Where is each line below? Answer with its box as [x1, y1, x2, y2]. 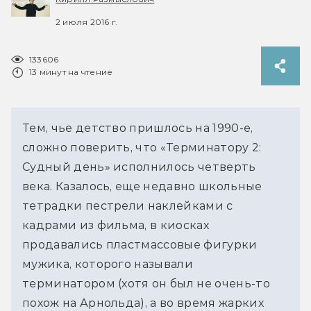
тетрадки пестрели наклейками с [22, 199, 233, 212]
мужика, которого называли [22, 257, 194, 271]
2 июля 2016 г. [56, 16, 118, 27]
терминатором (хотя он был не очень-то [22, 276, 270, 290]
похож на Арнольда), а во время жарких [22, 296, 264, 310]
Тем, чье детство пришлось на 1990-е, [22, 121, 253, 135]
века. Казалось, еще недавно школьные [22, 179, 262, 193]
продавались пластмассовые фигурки [22, 237, 258, 251]
